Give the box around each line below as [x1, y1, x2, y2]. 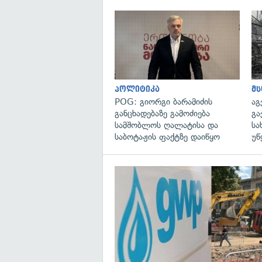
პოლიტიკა [115, 84, 160, 94]
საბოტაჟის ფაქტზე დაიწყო [115, 131, 220, 142]
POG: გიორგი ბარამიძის [115, 96, 212, 107]
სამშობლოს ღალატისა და [115, 119, 218, 130]
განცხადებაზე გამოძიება [115, 108, 210, 119]
